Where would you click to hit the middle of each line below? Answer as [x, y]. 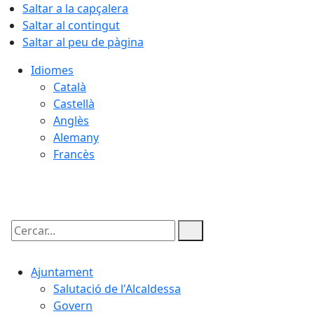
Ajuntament [62, 272]
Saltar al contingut [71, 25]
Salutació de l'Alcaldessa [117, 289]
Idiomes [52, 70]
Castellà [74, 104]
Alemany [76, 137]
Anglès [71, 121]
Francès [74, 154]
